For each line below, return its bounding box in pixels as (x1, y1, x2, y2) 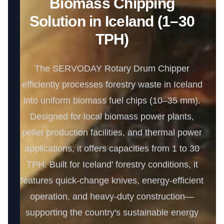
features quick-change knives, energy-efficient (20, 175, 203, 185)
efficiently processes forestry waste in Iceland (21, 79, 202, 89)
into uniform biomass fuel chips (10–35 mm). (23, 95, 200, 105)
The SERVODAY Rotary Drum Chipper (34, 63, 189, 73)
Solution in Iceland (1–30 (29, 13, 195, 29)
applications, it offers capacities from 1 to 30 (24, 143, 199, 153)
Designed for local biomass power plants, (30, 111, 194, 121)
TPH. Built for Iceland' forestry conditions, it (26, 159, 198, 169)
